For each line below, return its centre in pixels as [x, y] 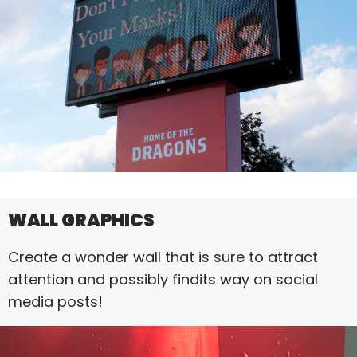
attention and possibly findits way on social [163, 279]
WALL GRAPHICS [81, 220]
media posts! [55, 301]
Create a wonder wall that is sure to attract [163, 257]
